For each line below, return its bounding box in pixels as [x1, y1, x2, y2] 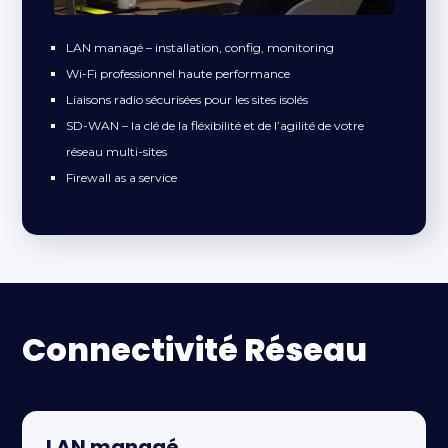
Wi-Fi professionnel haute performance [66, 66, 291, 82]
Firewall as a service [66, 170, 178, 186]
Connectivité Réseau [22, 327, 368, 373]
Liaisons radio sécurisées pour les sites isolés [66, 92, 309, 108]
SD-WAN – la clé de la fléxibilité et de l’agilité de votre [66, 118, 365, 134]
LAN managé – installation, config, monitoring [66, 40, 335, 56]
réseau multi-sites [66, 144, 168, 160]
